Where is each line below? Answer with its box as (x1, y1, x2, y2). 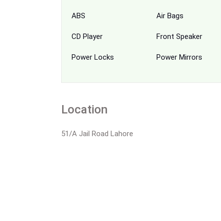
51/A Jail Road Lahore (61, 129, 133, 138)
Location (61, 102, 108, 116)
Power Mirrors (156, 52, 202, 62)
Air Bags (156, 11, 184, 20)
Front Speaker (156, 32, 202, 41)
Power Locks (72, 52, 114, 62)
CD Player (72, 32, 103, 41)
